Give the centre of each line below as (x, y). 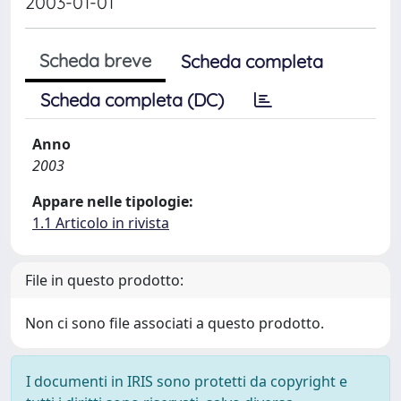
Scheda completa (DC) (132, 100)
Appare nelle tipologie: (113, 201)
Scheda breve (95, 60)
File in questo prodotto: (104, 280)
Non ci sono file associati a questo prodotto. (175, 323)
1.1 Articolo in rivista (101, 223)
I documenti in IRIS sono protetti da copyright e (187, 381)
